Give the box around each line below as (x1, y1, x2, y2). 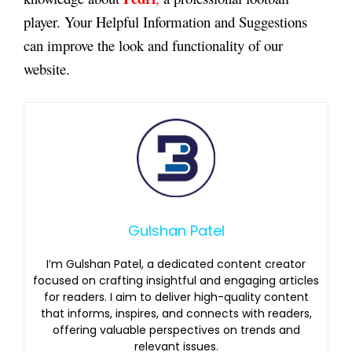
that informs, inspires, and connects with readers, (40, 306, 312, 322)
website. (24, 59, 70, 79)
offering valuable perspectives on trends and (52, 322, 300, 339)
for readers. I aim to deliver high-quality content (43, 289, 309, 306)
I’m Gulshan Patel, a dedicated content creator (46, 256, 306, 273)
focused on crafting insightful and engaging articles (33, 273, 319, 289)
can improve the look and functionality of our (24, 35, 283, 56)
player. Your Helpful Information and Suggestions (24, 12, 307, 32)
